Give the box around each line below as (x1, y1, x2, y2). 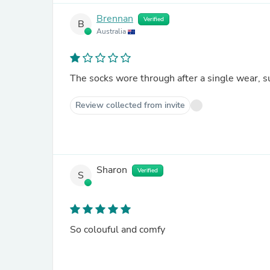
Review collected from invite (75, 99, 185, 111)
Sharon (96, 163, 127, 177)
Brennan (96, 12, 133, 26)
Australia (96, 27, 128, 36)
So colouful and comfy (70, 223, 165, 236)
